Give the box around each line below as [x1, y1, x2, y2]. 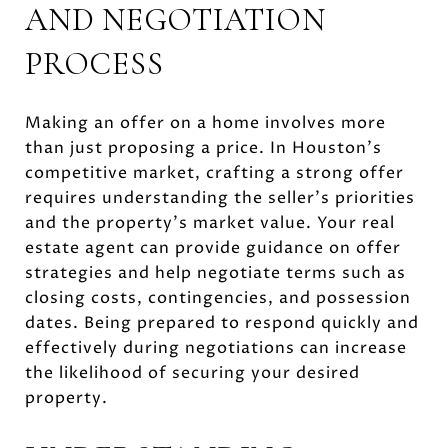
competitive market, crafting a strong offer [25, 161, 404, 184]
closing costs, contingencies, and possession [25, 286, 411, 309]
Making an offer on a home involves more [25, 111, 386, 134]
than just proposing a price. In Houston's [25, 136, 382, 159]
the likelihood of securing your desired [25, 361, 360, 384]
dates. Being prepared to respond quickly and [25, 311, 419, 334]
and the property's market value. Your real [25, 211, 395, 234]
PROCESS [25, 43, 164, 83]
